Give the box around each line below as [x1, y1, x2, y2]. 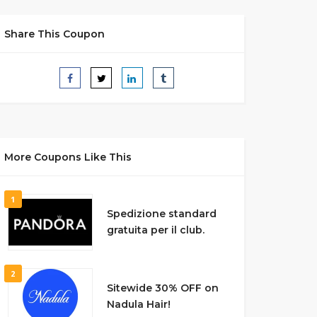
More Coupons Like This [4, 151, 132, 163]
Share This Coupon [4, 28, 105, 40]
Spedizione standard [106, 207, 217, 220]
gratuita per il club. [106, 224, 204, 236]
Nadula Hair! [106, 298, 171, 311]
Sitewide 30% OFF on [106, 282, 219, 294]
